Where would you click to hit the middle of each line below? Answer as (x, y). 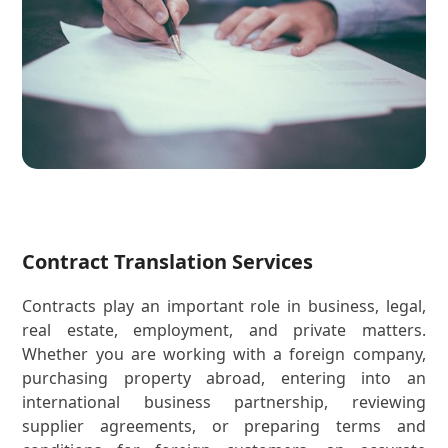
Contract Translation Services (168, 261)
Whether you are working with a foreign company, (224, 353)
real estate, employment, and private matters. (224, 329)
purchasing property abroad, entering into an (224, 377)
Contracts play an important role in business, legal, (224, 305)
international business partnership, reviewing (224, 401)
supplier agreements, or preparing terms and (224, 425)
